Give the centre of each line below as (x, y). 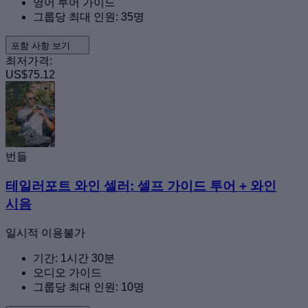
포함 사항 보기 (42, 46)
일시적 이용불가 (45, 232)
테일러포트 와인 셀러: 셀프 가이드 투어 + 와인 (141, 186)
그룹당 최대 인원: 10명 (89, 287)
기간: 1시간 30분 (74, 258)
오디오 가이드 (67, 272)
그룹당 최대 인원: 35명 (89, 17)
